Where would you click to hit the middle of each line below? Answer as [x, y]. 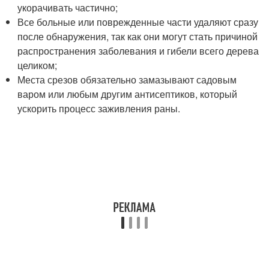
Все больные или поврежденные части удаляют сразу [138, 22]
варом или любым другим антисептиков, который [128, 94]
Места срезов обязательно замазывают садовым [127, 80]
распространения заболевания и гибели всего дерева [138, 51]
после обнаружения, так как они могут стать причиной [138, 37]
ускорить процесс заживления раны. [99, 109]
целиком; [38, 65]
